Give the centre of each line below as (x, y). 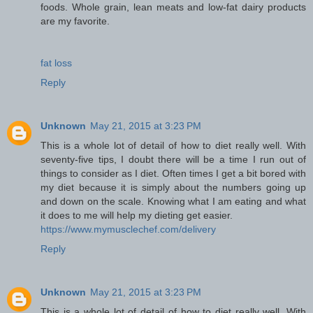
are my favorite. (75, 21)
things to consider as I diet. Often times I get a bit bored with (173, 173)
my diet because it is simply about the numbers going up (173, 187)
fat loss (56, 63)
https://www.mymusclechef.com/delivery (128, 229)
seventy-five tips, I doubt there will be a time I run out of (173, 159)
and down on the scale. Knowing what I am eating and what (173, 201)
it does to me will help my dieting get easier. (137, 215)
